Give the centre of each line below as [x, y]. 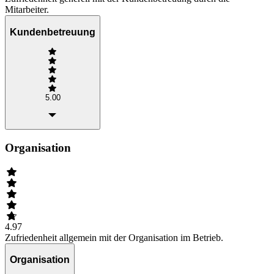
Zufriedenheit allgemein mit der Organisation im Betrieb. [114, 237]
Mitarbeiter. [27, 10]
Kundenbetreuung [53, 32]
